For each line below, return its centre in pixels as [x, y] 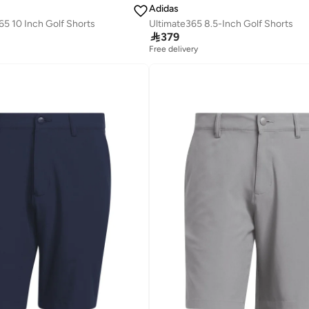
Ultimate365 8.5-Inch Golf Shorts [221, 24]
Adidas [163, 9]
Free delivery [173, 49]
